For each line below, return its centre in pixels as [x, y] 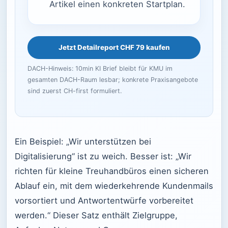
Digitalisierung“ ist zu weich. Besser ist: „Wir [103, 156]
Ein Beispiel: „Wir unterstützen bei [83, 141]
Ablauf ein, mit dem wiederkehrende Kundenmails [114, 186]
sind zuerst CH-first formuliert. [75, 91]
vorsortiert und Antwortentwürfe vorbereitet [104, 200]
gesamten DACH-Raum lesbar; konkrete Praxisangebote [113, 79]
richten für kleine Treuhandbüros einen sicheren [112, 171]
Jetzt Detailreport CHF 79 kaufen [114, 47]
